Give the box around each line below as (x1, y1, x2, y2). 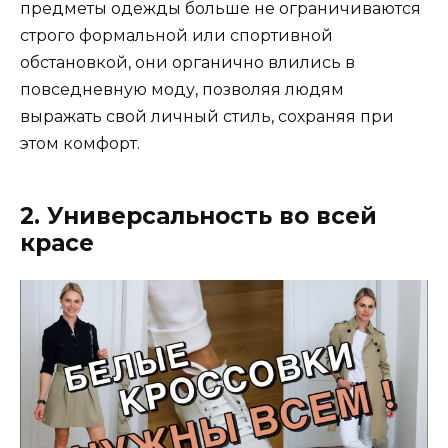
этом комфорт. (20, 133, 140, 153)
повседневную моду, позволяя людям (20, 79, 344, 99)
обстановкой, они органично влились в (20, 52, 355, 72)
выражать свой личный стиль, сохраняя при (20, 106, 394, 126)
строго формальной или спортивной (20, 25, 333, 45)
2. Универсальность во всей (20, 201, 377, 230)
